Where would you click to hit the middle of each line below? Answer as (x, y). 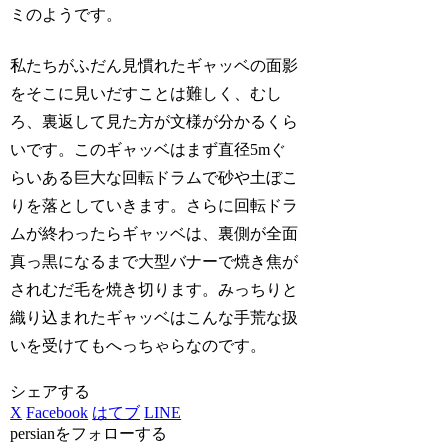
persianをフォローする (89, 434)
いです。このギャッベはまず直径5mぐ (148, 149)
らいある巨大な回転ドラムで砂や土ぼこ (154, 177)
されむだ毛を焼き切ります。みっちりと (154, 289)
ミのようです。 (66, 15)
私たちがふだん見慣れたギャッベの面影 (154, 65)
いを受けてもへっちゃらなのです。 (138, 345)
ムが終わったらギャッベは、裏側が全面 (154, 233)
